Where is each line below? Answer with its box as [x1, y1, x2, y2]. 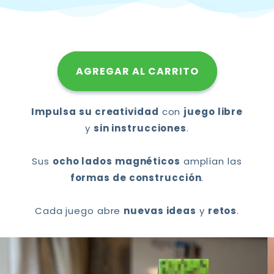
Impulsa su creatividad [31, 105, 159, 118]
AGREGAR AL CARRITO [75, 64, 199, 78]
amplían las [180, 154, 242, 168]
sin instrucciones [93, 121, 187, 135]
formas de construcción [70, 171, 202, 184]
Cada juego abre [34, 204, 124, 217]
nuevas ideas [124, 204, 197, 217]
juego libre [183, 105, 243, 118]
